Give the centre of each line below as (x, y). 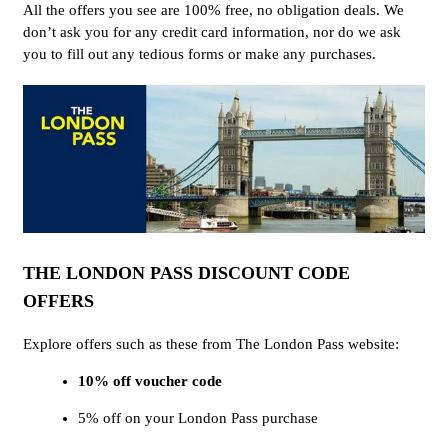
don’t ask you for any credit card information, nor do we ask (212, 31)
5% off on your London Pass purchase (198, 418)
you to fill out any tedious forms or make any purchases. (199, 53)
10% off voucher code (150, 381)
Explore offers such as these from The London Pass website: (211, 344)
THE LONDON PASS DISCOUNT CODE (186, 273)
